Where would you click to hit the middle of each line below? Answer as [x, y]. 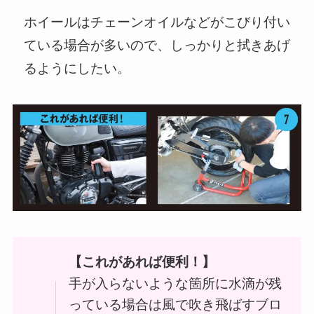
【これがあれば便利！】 [142, 261]
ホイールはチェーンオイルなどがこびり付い [157, 20]
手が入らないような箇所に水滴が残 [175, 282]
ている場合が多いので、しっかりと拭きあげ [157, 43]
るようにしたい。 [77, 67]
